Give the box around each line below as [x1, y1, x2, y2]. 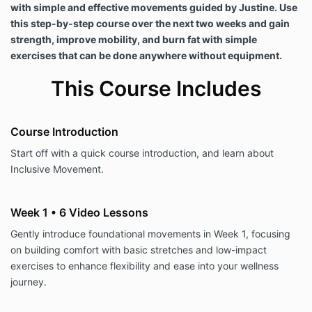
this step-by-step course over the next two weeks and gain [10, 17, 290, 30]
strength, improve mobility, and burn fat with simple [10, 33, 257, 46]
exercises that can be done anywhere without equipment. [10, 49, 282, 62]
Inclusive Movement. [10, 163, 104, 175]
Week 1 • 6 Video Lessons [10, 205, 148, 220]
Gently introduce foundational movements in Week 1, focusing [10, 228, 290, 240]
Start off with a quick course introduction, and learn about [10, 147, 274, 159]
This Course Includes [51, 76, 261, 102]
